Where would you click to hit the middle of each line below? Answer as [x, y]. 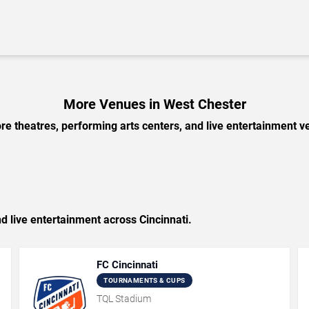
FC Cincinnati [128, 265]
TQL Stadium [124, 299]
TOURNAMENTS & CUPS [144, 280]
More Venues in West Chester [154, 104]
